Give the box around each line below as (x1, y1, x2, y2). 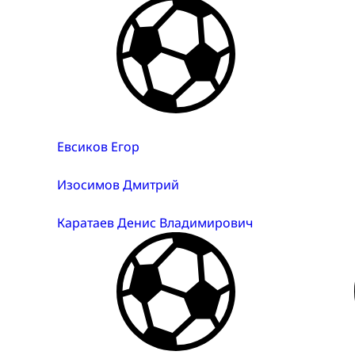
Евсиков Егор (57, 138, 139, 156)
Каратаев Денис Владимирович (57, 214, 253, 232)
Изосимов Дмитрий (57, 176, 179, 194)
